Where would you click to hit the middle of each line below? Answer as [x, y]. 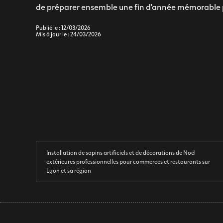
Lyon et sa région [69, 170]
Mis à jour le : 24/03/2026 [68, 34]
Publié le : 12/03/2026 [63, 27]
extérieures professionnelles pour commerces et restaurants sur [128, 162]
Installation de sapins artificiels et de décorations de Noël [121, 153]
